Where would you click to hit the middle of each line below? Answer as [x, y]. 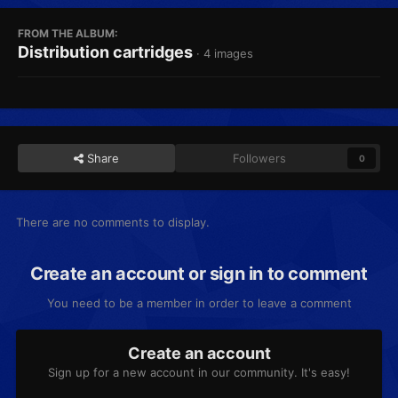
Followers [260, 159]
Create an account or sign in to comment [199, 274]
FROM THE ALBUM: [68, 34]
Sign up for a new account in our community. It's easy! [199, 373]
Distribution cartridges [105, 52]
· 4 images [225, 54]
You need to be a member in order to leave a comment [199, 303]
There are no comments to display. [113, 223]
